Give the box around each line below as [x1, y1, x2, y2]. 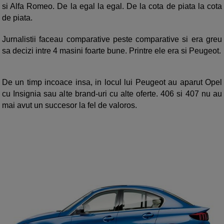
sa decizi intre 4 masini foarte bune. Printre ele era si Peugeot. [2, 46, 221, 55]
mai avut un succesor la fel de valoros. [2, 101, 137, 110]
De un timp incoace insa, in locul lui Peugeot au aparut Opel [2, 78, 222, 87]
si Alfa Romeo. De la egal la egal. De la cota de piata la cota [2, 2, 222, 11]
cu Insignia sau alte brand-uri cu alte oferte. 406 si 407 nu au [2, 89, 222, 98]
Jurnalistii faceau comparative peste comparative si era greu [2, 35, 222, 44]
